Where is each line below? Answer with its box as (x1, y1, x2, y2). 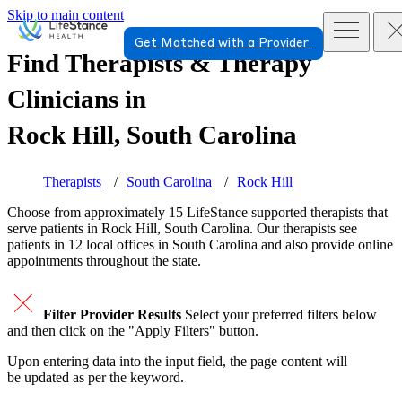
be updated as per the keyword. (7, 370, 184, 386)
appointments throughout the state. (7, 253, 201, 269)
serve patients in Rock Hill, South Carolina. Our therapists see (7, 221, 357, 237)
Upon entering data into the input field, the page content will (7, 354, 347, 370)
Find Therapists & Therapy (7, 48, 312, 78)
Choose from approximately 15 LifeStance (7, 205, 251, 221)
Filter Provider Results (43, 307, 181, 323)
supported (251, 205, 307, 221)
